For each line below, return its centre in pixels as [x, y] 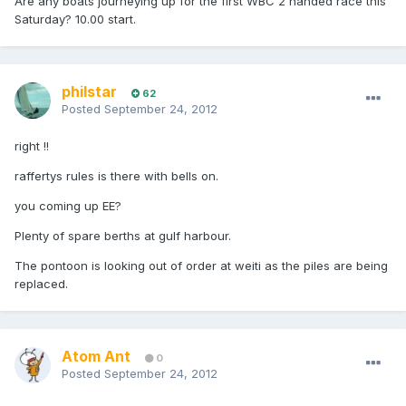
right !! [32, 146]
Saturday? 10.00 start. [75, 19]
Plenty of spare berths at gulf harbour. [123, 236]
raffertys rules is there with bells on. [116, 176]
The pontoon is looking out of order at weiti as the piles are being [201, 266]
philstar [89, 92]
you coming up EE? [68, 206]
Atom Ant [96, 357]
